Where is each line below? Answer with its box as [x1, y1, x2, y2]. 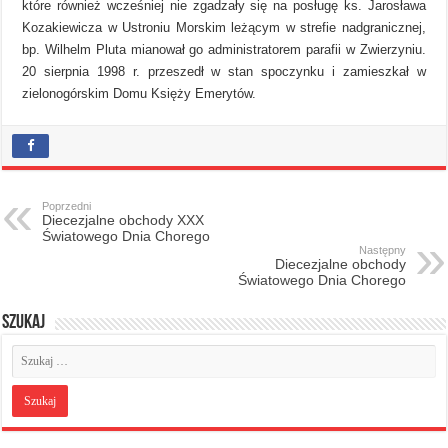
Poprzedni [42, 199, 92, 212]
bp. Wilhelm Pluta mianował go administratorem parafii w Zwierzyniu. [22, 41, 426, 57]
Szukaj [2, 312, 46, 333]
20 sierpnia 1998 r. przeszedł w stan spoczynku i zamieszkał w [22, 63, 426, 79]
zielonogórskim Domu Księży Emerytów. [22, 85, 257, 101]
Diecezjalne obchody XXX [42, 211, 205, 228]
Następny [358, 243, 406, 256]
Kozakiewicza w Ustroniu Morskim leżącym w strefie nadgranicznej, [22, 19, 426, 35]
